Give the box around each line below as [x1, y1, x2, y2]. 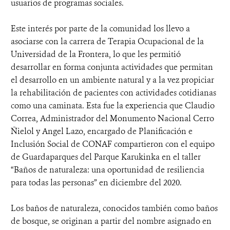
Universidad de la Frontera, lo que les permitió [11, 48, 181, 60]
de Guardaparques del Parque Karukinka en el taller [11, 151, 201, 162]
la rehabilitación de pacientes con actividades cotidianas [11, 87, 216, 98]
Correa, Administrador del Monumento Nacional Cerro [11, 112, 214, 124]
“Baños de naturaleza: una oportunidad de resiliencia [11, 164, 204, 175]
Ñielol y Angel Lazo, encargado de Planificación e [11, 125, 193, 137]
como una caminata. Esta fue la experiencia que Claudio [11, 100, 215, 111]
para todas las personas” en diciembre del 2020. [11, 177, 182, 188]
